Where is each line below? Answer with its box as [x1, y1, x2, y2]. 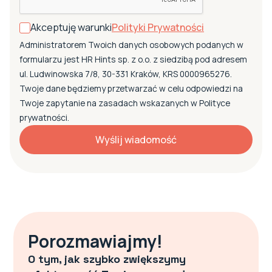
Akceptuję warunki [30, 21, 112, 34]
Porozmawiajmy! [28, 229, 163, 253]
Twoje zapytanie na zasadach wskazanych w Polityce [19, 97, 230, 109]
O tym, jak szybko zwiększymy [28, 252, 186, 266]
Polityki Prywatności [112, 21, 204, 34]
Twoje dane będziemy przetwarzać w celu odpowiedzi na [19, 83, 243, 94]
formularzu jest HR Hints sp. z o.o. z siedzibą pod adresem [19, 53, 247, 65]
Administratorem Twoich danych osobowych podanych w [19, 39, 243, 50]
